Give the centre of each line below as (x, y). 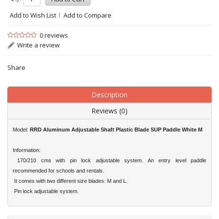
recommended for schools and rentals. (58, 171)
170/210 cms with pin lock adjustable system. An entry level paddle (109, 160)
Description (109, 95)
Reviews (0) (109, 111)
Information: (27, 150)
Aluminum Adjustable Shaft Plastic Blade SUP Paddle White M (122, 130)
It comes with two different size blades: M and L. (70, 181)
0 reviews (54, 35)
